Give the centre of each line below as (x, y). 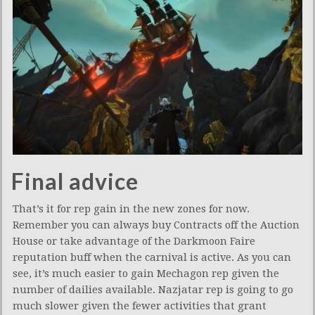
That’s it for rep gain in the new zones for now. (131, 208)
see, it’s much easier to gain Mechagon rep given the (146, 273)
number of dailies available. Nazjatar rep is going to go (153, 289)
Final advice (75, 181)
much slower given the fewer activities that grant (140, 306)
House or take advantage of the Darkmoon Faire (134, 241)
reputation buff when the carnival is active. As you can (152, 257)
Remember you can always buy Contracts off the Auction (156, 225)
